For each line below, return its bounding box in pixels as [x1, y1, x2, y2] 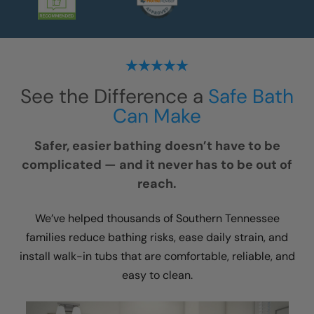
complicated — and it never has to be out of [22, 156, 292, 173]
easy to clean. [121, 268, 193, 282]
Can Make [113, 103, 201, 129]
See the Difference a [20, 83, 208, 109]
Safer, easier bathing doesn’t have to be [34, 137, 280, 154]
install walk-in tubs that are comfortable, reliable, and [19, 249, 295, 264]
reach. [137, 175, 177, 192]
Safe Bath [208, 83, 294, 109]
